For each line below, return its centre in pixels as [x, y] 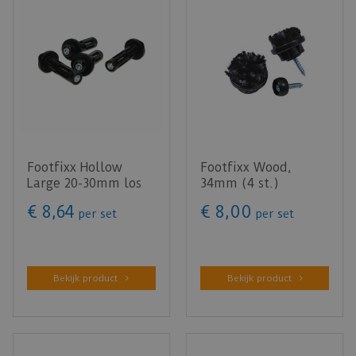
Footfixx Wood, [246, 168]
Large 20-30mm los [84, 184]
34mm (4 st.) [240, 184]
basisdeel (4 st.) [76, 199]
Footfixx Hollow [74, 168]
